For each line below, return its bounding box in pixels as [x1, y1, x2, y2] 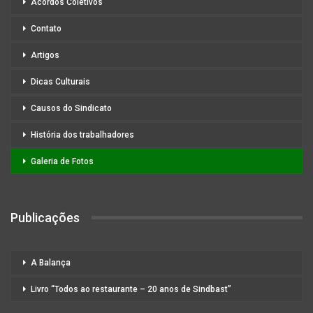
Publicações [10, 210, 80, 225]
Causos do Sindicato [31, 103, 112, 113]
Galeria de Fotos [31, 156, 94, 166]
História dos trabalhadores [31, 129, 134, 140]
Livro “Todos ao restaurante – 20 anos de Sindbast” [31, 284, 231, 295]
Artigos [31, 50, 59, 60]
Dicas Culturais [31, 76, 90, 87]
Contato [31, 23, 61, 34]
